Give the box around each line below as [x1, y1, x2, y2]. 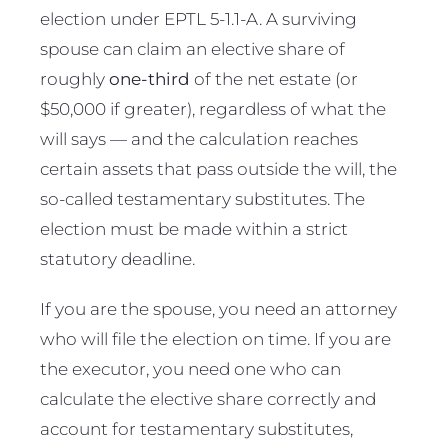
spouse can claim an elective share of [40, 38, 345, 60]
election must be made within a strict [40, 218, 348, 240]
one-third [109, 68, 190, 90]
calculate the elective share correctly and [40, 388, 376, 410]
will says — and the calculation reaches [40, 128, 358, 150]
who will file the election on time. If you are [40, 328, 391, 350]
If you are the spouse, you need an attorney [40, 298, 397, 320]
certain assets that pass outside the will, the [40, 158, 397, 180]
